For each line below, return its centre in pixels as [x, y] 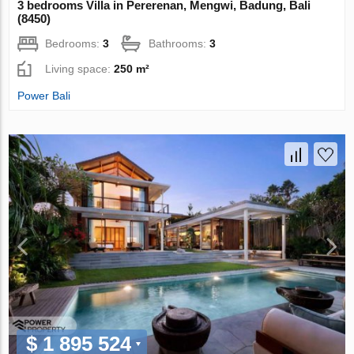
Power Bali [44, 95]
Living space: [80, 68]
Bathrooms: [179, 43]
